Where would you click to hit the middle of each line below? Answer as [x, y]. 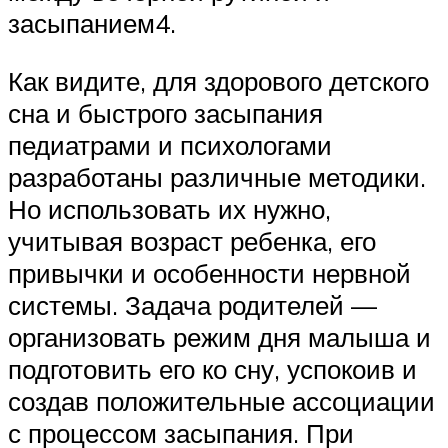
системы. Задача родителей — [192, 304]
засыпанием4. [99, 23]
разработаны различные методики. [217, 176]
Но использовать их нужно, [169, 208]
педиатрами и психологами [170, 144]
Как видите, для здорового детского [218, 80]
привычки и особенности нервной [209, 272]
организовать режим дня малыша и [219, 336]
